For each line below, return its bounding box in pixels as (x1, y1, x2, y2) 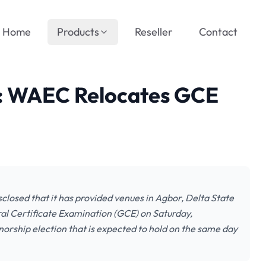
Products (57, 25, 99, 39)
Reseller (135, 25, 173, 39)
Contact (199, 25, 237, 39)
